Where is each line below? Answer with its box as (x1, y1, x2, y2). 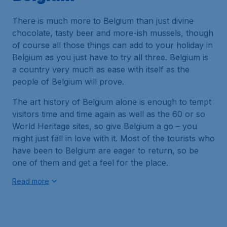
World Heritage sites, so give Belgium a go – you (12, 121, 197, 131)
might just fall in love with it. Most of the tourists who (12, 133, 215, 143)
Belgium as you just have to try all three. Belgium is (12, 52, 208, 62)
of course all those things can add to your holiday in (12, 40, 213, 50)
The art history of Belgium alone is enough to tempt (12, 97, 211, 107)
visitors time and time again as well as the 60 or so (12, 109, 205, 119)
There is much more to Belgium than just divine (12, 16, 194, 26)
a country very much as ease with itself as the (12, 64, 190, 74)
